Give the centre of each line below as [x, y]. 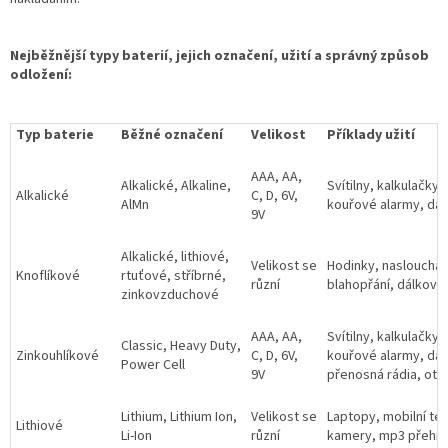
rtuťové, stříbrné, [173, 276]
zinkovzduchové [170, 295]
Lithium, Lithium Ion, [179, 417]
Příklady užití [371, 135]
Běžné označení [172, 135]
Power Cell [153, 365]
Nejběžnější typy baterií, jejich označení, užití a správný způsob [219, 56]
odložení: [41, 75]
